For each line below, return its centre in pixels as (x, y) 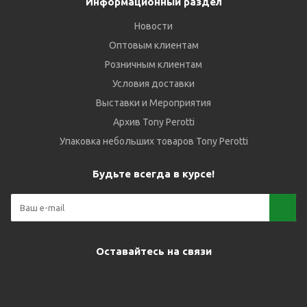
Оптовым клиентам (153, 45)
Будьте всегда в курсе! (153, 174)
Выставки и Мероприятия (153, 103)
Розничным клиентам (153, 64)
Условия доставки (153, 84)
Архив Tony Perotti (153, 122)
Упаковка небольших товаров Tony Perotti (153, 141)
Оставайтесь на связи (153, 251)
